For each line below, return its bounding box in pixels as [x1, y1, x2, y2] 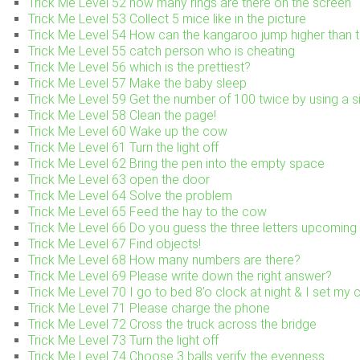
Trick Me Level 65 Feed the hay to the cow [28, 203, 267, 219]
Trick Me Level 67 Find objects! [28, 235, 201, 252]
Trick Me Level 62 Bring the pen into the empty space [28, 155, 325, 171]
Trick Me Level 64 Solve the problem [28, 187, 232, 203]
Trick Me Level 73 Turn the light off [28, 332, 219, 348]
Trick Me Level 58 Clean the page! [28, 107, 216, 123]
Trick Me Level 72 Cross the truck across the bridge [28, 316, 317, 332]
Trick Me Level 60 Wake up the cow [28, 123, 227, 139]
